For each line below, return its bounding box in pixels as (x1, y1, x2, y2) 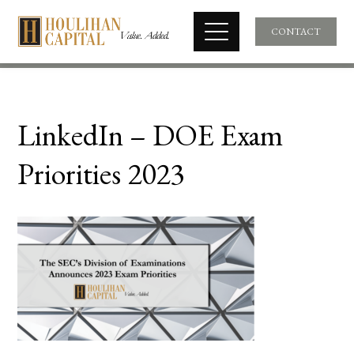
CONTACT (270, 25, 321, 38)
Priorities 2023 (17, 154, 185, 193)
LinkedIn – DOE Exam (17, 115, 284, 154)
